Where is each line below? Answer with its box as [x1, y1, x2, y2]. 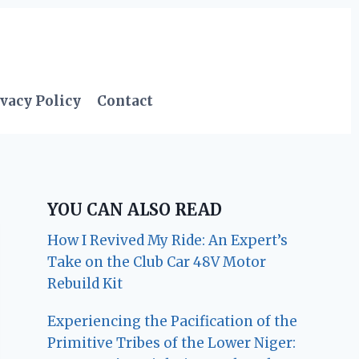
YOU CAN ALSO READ [47, 199, 223, 220]
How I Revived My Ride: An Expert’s [47, 231, 288, 249]
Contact [97, 92, 154, 111]
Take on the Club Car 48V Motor [47, 252, 267, 271]
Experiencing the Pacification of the [47, 312, 298, 330]
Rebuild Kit [47, 274, 123, 292]
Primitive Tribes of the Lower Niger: [47, 333, 296, 352]
